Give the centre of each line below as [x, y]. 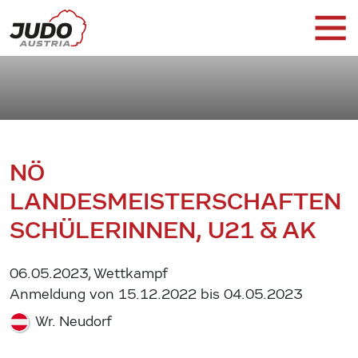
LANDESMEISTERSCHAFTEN [175, 201]
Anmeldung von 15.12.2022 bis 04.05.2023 [156, 294]
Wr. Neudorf [72, 321]
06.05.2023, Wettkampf [89, 273]
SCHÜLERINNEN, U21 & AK [163, 230]
